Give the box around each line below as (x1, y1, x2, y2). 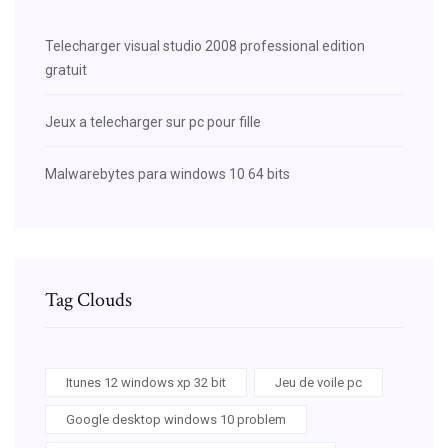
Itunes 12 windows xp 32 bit (66, 374, 226, 390)
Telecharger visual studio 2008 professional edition (45, 37, 365, 54)
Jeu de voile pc (275, 374, 362, 390)
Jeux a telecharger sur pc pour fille (45, 113, 261, 130)
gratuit (45, 61, 87, 78)
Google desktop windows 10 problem (66, 411, 286, 427)
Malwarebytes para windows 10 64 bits (45, 165, 290, 182)
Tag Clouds (45, 286, 132, 313)
